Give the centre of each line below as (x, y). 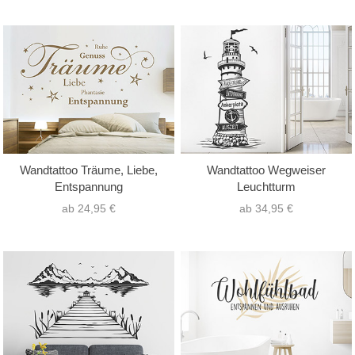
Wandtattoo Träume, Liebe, (89, 170)
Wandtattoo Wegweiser (266, 170)
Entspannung (89, 187)
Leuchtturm (266, 187)
